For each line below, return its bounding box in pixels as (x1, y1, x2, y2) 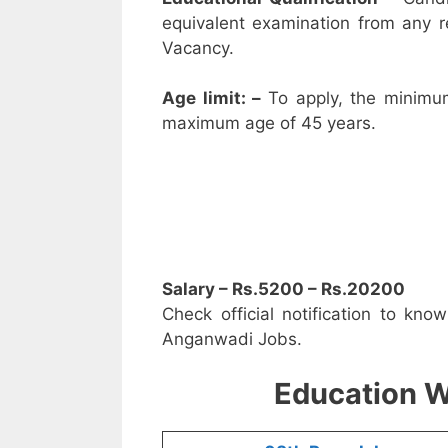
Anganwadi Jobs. (162, 328, 302, 349)
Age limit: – (162, 88, 268, 109)
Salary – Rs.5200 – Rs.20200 (162, 278, 405, 299)
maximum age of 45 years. (162, 113, 376, 134)
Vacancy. (162, 37, 234, 58)
